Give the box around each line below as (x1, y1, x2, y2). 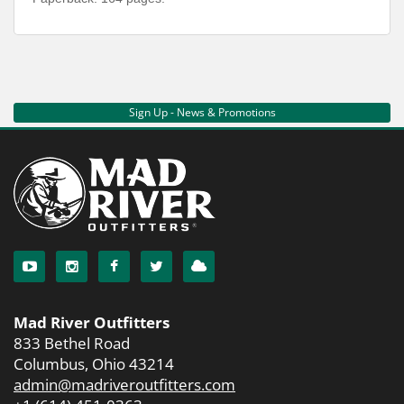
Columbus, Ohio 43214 (14, 353, 174, 374)
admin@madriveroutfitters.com (14, 373, 235, 395)
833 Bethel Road (14, 332, 130, 353)
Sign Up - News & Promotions (128, 104, 276, 120)
